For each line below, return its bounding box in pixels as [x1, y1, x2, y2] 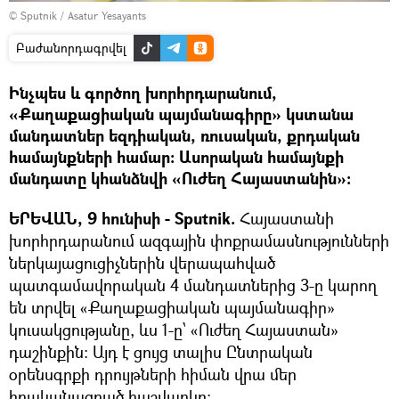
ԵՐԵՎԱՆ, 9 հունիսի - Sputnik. [9, 207, 240, 230]
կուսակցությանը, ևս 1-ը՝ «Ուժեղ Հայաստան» [9, 318, 338, 340]
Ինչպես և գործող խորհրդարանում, [9, 81, 277, 104]
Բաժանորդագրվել [16, 38, 126, 56]
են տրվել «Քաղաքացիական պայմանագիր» [9, 296, 335, 318]
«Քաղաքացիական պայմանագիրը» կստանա [9, 102, 354, 126]
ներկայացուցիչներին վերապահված [9, 251, 275, 273]
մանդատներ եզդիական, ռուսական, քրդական [9, 124, 360, 147]
